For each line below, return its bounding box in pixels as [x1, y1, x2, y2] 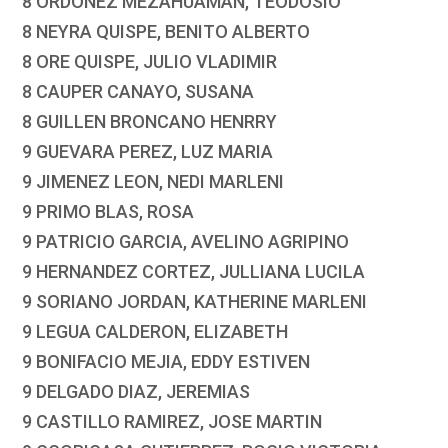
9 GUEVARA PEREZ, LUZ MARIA [22, 141, 274, 163]
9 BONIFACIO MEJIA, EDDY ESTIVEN [22, 351, 311, 373]
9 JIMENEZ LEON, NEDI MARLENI [22, 171, 285, 193]
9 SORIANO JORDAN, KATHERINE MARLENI [22, 291, 368, 313]
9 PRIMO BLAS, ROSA [22, 201, 195, 223]
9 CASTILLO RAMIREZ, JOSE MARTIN [22, 411, 323, 433]
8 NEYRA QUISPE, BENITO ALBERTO [22, 21, 311, 43]
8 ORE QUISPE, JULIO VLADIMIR [22, 51, 278, 73]
